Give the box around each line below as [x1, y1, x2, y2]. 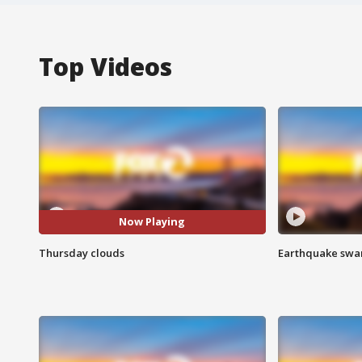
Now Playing [119, 214, 186, 229]
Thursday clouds [39, 245, 124, 260]
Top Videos [39, 49, 172, 83]
